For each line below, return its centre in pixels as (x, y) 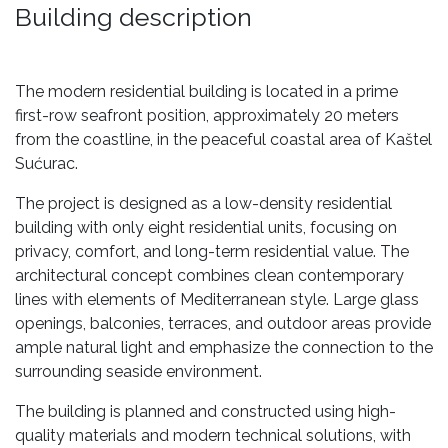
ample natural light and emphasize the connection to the (224, 347)
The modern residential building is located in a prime (206, 91)
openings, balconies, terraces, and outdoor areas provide (223, 323)
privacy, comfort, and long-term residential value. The (212, 251)
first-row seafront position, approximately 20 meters (207, 115)
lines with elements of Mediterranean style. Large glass (217, 299)
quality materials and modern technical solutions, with (213, 435)
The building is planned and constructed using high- (205, 411)
